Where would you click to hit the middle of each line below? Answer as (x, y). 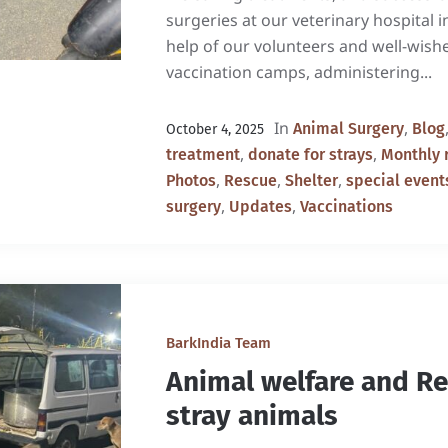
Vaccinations (346, 206)
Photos (190, 180)
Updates (260, 206)
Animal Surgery (348, 128)
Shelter (311, 180)
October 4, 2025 (214, 129)
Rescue (250, 180)
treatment (202, 154)
